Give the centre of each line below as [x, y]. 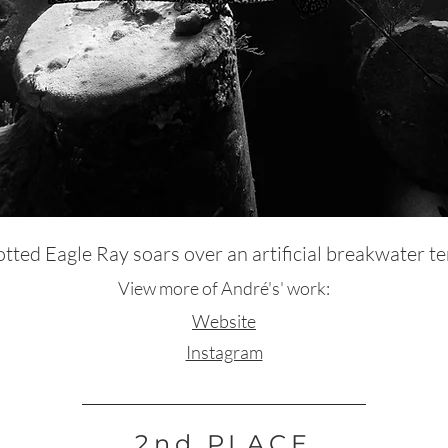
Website [224, 321]
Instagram [224, 352]
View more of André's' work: [224, 288]
